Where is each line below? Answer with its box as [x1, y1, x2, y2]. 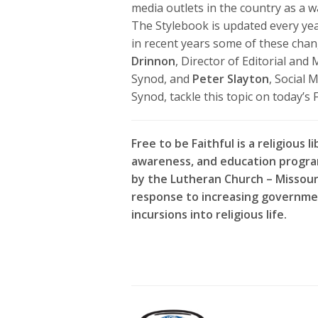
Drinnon [131, 53, 175, 69]
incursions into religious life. [131, 206, 287, 222]
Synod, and [131, 70, 193, 87]
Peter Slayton [192, 70, 270, 87]
